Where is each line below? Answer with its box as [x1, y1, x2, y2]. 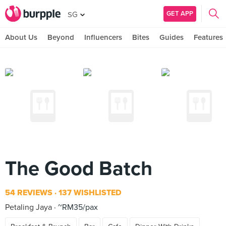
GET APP [166, 9, 193, 18]
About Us [5, 33, 37, 42]
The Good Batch [5, 156, 152, 181]
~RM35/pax [56, 202, 98, 212]
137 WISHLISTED [56, 188, 122, 198]
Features [194, 33, 223, 42]
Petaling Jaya [5, 202, 52, 212]
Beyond [47, 33, 74, 42]
